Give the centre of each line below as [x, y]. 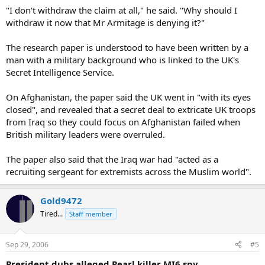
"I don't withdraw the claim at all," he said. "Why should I [122, 10]
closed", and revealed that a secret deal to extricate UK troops [131, 109]
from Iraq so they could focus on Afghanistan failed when [123, 122]
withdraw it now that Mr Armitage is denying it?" [105, 22]
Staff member [91, 214]
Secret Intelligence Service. [60, 72]
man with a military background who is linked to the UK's [122, 60]
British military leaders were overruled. [85, 134]
